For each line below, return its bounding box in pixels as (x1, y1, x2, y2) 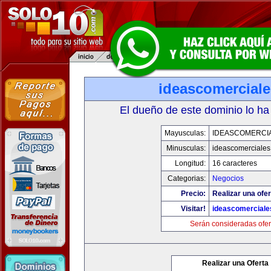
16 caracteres (212, 159, 257, 168)
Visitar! (181, 204, 206, 213)
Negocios (212, 174, 244, 183)
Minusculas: (166, 144, 206, 152)
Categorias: (168, 174, 206, 183)
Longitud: (175, 159, 206, 168)
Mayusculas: (165, 129, 206, 137)
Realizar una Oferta (202, 259, 269, 267)
